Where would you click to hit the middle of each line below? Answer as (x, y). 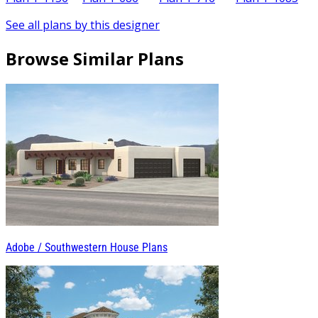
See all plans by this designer (83, 24)
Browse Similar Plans (95, 58)
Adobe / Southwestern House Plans (87, 248)
